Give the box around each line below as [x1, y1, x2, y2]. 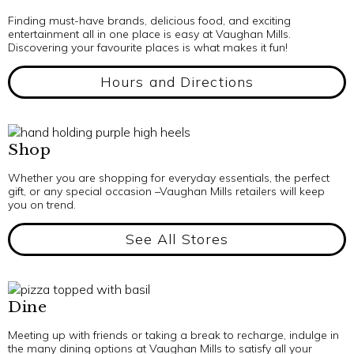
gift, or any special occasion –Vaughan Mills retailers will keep [8, 184, 325, 198]
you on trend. [8, 198, 76, 212]
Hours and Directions [100, 73, 254, 91]
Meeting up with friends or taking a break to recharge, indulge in [8, 328, 339, 342]
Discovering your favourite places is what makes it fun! [8, 40, 288, 55]
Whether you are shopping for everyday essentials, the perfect [8, 171, 330, 185]
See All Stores [125, 230, 229, 248]
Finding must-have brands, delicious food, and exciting [8, 13, 291, 28]
